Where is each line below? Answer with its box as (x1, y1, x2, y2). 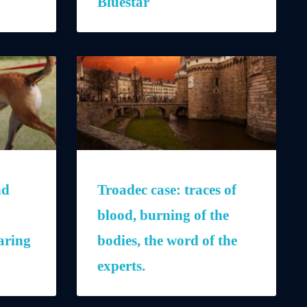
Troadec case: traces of (97, 181, 236, 198)
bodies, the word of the (97, 232, 237, 249)
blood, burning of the (97, 206, 229, 223)
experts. (97, 257, 145, 274)
